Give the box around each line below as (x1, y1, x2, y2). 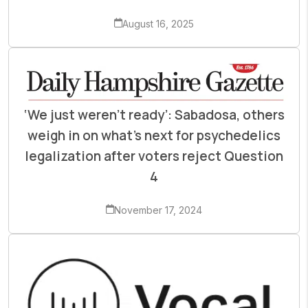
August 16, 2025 (122, 17, 194, 30)
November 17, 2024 (114, 203, 202, 216)
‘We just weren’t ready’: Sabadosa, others (23, 105, 285, 124)
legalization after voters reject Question (25, 146, 283, 165)
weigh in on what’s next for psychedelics (27, 126, 280, 144)
